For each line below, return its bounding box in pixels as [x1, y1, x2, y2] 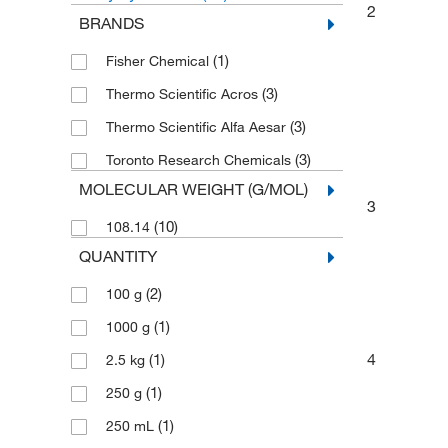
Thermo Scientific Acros [105, 85, 262, 104]
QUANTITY [78, 246, 157, 267]
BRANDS [78, 13, 144, 34]
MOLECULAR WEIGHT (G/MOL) [78, 179, 308, 200]
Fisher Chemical [105, 52, 213, 71]
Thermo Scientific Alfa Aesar [105, 118, 290, 137]
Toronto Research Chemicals [105, 151, 295, 170]
